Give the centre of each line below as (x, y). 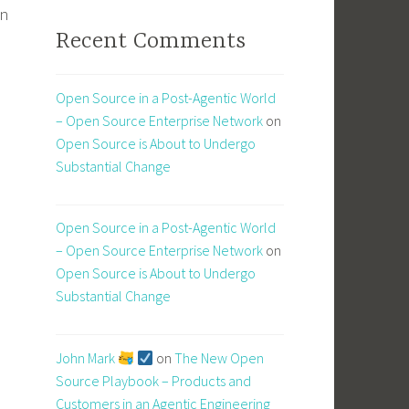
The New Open (220, 357)
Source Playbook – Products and (153, 380)
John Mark (87, 357)
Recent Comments (151, 42)
